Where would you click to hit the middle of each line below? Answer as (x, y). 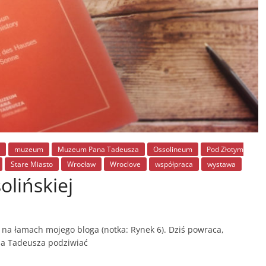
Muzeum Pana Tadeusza (98, 149)
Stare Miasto (32, 164)
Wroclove (125, 164)
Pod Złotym (225, 149)
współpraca (174, 164)
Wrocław (81, 164)
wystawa (221, 164)
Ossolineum (173, 149)
